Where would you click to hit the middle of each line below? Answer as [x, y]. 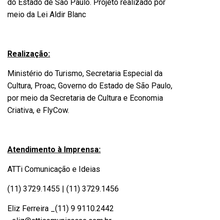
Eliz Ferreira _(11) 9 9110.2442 [61, 208]
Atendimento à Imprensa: [54, 150]
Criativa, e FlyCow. [38, 110]
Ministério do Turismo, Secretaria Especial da [85, 73]
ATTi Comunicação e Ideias [54, 169]
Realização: [29, 54]
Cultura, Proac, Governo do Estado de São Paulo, [90, 86]
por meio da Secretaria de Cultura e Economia [85, 98]
